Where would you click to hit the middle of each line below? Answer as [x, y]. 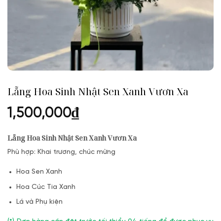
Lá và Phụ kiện [40, 202]
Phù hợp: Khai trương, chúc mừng [61, 152]
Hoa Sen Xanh [39, 172]
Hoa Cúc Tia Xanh [46, 187]
